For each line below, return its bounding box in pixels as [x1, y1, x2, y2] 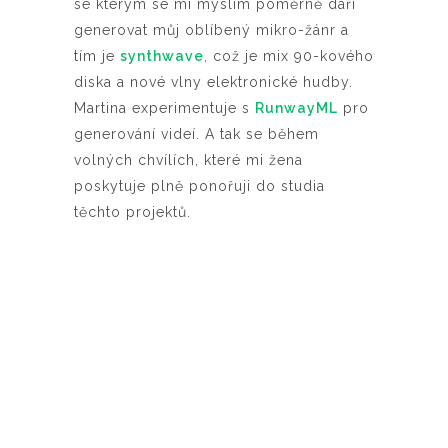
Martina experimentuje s [74, 100, 255, 117]
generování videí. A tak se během [74, 126, 319, 143]
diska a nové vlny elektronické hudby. [74, 74, 353, 91]
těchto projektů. [74, 204, 191, 221]
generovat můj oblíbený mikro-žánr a [74, 22, 349, 39]
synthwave [120, 48, 204, 65]
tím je [74, 48, 120, 65]
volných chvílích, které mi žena [74, 152, 303, 169]
